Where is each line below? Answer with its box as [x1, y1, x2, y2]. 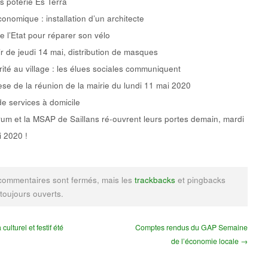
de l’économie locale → [171, 236, 248, 247]
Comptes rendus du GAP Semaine [135, 222, 248, 233]
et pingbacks [175, 174, 226, 186]
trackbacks [135, 174, 175, 186]
